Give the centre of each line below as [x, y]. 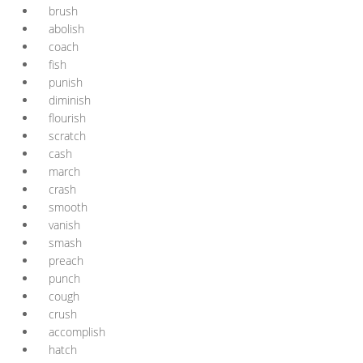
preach [66, 261]
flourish [67, 118]
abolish [66, 29]
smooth [68, 207]
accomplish [77, 332]
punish [66, 82]
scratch [67, 136]
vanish [64, 225]
